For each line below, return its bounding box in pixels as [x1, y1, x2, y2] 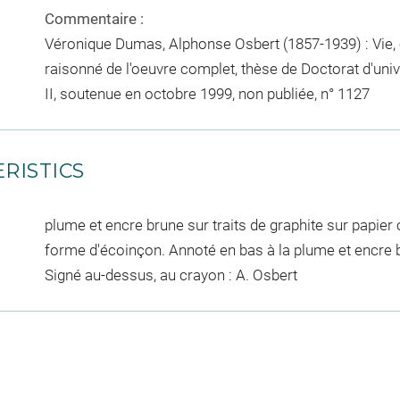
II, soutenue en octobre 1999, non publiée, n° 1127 [44, 85, 370, 103]
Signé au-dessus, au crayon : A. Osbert [44, 266, 297, 284]
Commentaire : [44, 10, 144, 28]
